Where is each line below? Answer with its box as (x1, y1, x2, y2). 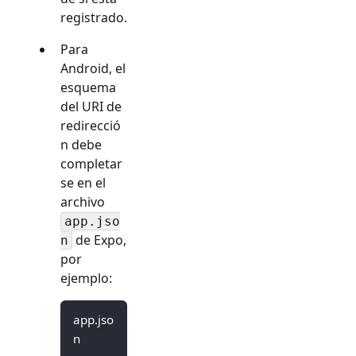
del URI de (60, 97, 122, 115)
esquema (60, 78, 116, 96)
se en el (60, 173, 106, 192)
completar (60, 154, 122, 172)
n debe (60, 135, 102, 153)
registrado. (60, 8, 127, 26)
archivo (60, 192, 105, 211)
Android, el (60, 59, 126, 77)
